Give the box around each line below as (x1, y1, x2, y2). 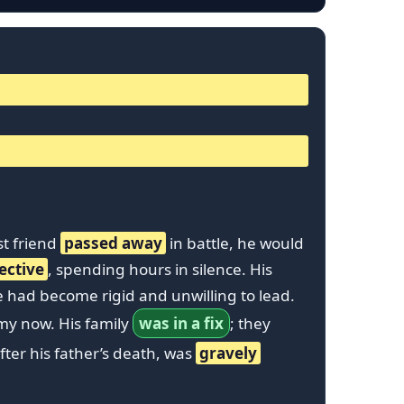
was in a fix (139, 312, 224, 334)
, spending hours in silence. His (48, 258, 272, 280)
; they (230, 312, 271, 334)
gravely (199, 342, 257, 363)
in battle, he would (166, 232, 304, 253)
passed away (64, 232, 162, 253)
